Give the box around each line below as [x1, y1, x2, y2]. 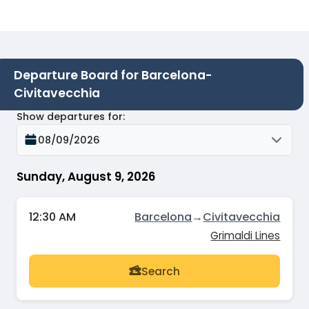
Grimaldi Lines [210, 228, 281, 243]
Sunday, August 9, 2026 [17, 168, 155, 185]
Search [141, 263, 180, 279]
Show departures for [17, 109, 123, 123]
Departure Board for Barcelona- [14, 67, 212, 84]
